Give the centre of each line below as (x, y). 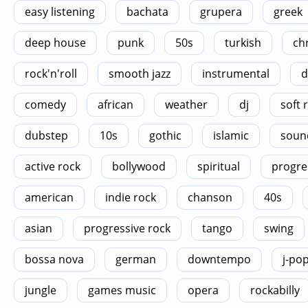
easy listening (60, 12)
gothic (165, 135)
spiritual (219, 166)
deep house (55, 43)
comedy (45, 104)
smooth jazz (140, 74)
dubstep (46, 135)
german (136, 259)
